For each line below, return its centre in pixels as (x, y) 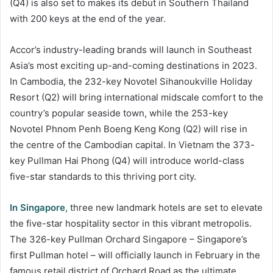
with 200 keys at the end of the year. (88, 18)
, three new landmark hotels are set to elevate (164, 207)
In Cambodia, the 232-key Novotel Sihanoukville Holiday (131, 81)
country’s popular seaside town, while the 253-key (119, 113)
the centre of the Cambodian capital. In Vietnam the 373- (132, 144)
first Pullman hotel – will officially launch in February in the (135, 255)
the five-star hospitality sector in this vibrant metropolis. (131, 223)
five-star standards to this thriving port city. (103, 176)
